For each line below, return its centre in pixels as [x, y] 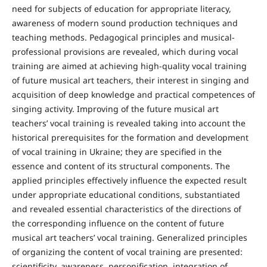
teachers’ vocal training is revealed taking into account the [128, 123]
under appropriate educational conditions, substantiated [126, 195]
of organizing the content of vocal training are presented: [127, 252]
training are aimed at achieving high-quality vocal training [129, 66]
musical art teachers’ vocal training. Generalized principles [129, 237]
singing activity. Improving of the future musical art [115, 109]
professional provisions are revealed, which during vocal [125, 52]
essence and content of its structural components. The [121, 166]
